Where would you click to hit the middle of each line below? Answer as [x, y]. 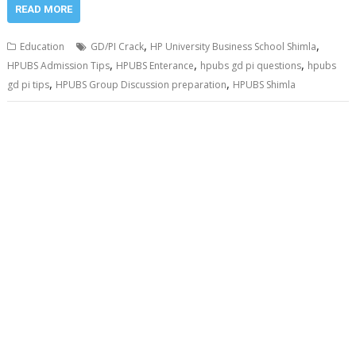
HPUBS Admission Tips [59, 66]
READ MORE [44, 10]
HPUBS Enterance [155, 66]
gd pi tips [29, 85]
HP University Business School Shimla [234, 47]
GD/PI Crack [118, 47]
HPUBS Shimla [265, 85]
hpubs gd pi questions [251, 66]
